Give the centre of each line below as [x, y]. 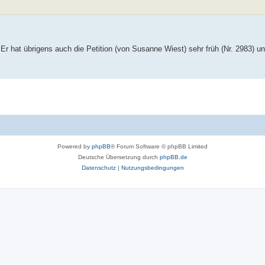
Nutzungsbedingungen [152, 168]
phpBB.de [173, 157]
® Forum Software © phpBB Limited [159, 147]
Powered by [75, 147]
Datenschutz [98, 168]
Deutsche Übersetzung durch [119, 157]
